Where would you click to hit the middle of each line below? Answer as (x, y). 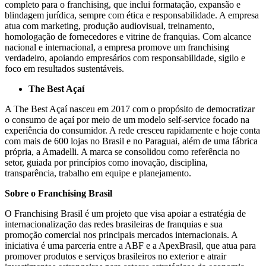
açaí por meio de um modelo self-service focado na (154, 120)
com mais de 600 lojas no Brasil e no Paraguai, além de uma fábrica (131, 141)
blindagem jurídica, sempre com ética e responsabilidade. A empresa (132, 15)
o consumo (26, 120)
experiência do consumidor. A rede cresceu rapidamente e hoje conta (132, 131)
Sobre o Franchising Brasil (58, 194)
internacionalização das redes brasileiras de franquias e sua (114, 224)
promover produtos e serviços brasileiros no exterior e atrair (115, 256)
